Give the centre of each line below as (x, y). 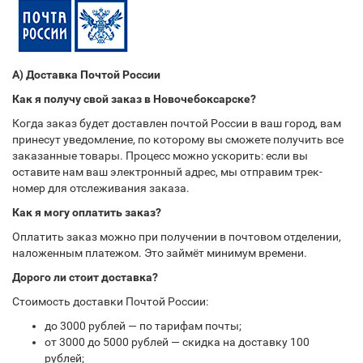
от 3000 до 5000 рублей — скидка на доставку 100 (177, 342)
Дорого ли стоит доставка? (85, 277)
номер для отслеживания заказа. (101, 188)
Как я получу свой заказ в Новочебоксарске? (134, 99)
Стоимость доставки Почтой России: (110, 301)
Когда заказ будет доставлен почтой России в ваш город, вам (177, 123)
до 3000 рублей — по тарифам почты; (143, 326)
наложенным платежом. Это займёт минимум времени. (160, 253)
